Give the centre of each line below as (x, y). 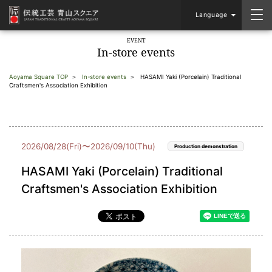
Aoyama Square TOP (39, 77)
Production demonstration (206, 146)
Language (211, 15)
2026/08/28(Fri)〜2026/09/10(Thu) (88, 146)
